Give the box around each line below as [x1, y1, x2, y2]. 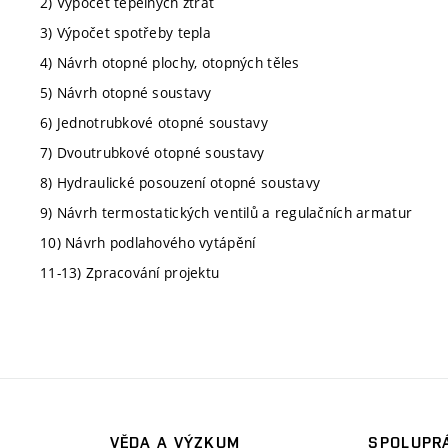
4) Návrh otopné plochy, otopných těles [40, 53, 300, 72]
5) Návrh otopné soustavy [40, 83, 212, 102]
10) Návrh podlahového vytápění [40, 233, 256, 252]
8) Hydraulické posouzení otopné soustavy [40, 173, 321, 192]
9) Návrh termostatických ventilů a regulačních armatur [40, 203, 413, 222]
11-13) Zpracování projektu [40, 263, 220, 282]
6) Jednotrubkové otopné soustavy [40, 113, 268, 132]
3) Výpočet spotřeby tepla [40, 23, 211, 42]
